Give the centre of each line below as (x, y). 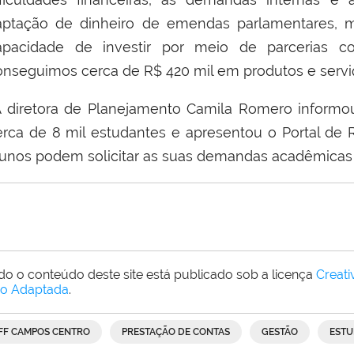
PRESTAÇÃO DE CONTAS (176, 331)
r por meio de (201, 47)
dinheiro (107, 23)
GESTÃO (280, 331)
